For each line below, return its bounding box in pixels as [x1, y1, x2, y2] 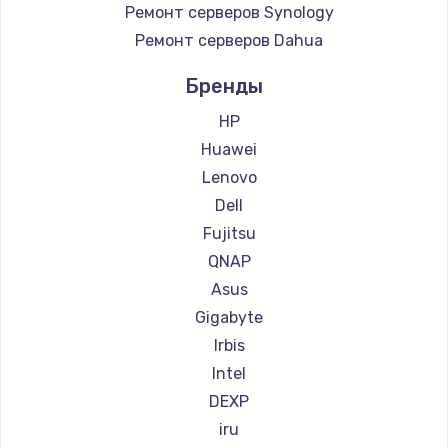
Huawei [201, 140, 257, 160]
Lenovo [201, 168, 257, 188]
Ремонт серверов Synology [124, 3, 334, 23]
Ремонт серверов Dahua [135, 31, 323, 51]
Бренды [185, 74, 263, 99]
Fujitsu [202, 224, 256, 244]
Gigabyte [195, 308, 263, 328]
